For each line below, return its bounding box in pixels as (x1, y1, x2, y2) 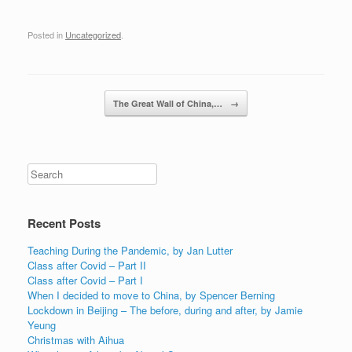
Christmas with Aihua (27, 332, 124, 348)
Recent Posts (27, 214, 101, 233)
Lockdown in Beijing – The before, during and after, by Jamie (27, 302, 302, 318)
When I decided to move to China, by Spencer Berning (27, 288, 275, 303)
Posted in (27, 28, 65, 42)
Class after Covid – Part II (27, 258, 146, 273)
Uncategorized (65, 28, 121, 42)
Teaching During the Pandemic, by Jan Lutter (27, 243, 233, 258)
